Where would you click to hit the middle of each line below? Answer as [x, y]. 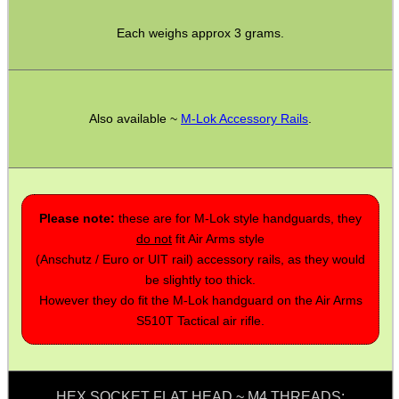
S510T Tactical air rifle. [200, 320]
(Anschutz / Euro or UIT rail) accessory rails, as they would [200, 259]
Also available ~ [135, 119]
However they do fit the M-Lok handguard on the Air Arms [200, 300]
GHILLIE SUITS [49, 242]
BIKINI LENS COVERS [68, 322]
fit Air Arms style [218, 238]
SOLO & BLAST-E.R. [62, 162]
